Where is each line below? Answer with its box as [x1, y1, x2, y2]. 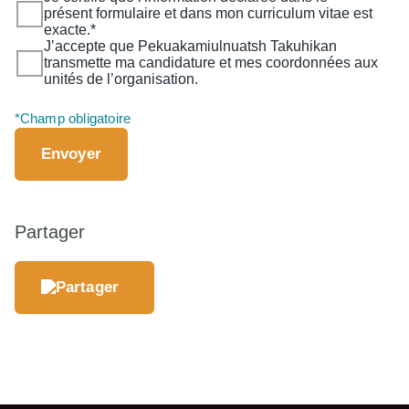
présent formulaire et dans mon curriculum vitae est [43, 5, 372, 22]
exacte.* [43, 22, 96, 38]
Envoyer [40, 145, 101, 163]
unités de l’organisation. [43, 71, 198, 88]
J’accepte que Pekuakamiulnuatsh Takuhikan [43, 38, 337, 55]
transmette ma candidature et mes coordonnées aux [43, 55, 378, 71]
